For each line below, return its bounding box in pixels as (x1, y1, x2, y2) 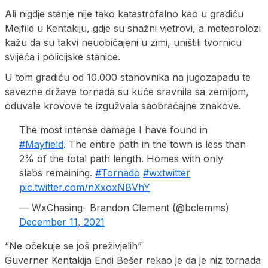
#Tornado (95, 166, 140, 179)
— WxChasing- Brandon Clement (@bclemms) (19, 201, 229, 214)
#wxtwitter (143, 166, 190, 179)
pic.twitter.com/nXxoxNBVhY (19, 181, 150, 193)
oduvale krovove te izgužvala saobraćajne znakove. (5, 99, 241, 112)
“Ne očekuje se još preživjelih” (5, 239, 142, 252)
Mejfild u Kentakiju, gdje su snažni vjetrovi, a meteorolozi (5, 22, 261, 34)
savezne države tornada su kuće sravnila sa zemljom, (5, 85, 249, 98)
